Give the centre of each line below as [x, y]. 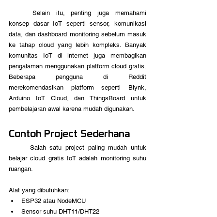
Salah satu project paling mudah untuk [19, 148]
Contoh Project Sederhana [69, 134]
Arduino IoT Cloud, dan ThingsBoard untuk [77, 98]
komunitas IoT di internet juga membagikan [77, 56]
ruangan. [22, 169]
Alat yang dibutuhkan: [39, 190]
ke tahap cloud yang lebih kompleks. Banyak [77, 45]
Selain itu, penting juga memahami [21, 13]
